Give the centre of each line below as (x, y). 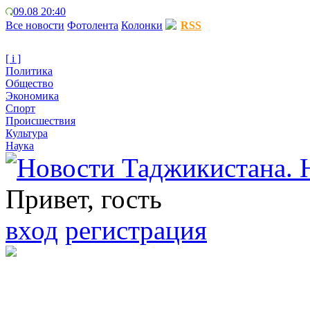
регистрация (136, 230)
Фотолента (93, 25)
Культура (27, 133)
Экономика (32, 96)
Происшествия (40, 121)
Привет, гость (84, 199)
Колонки (142, 25)
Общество (29, 83)
